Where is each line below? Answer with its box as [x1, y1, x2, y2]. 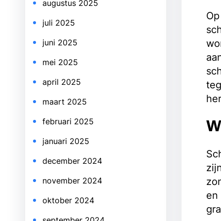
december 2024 [42, 156, 102, 166]
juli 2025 [42, 18, 75, 28]
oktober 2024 [42, 195, 94, 205]
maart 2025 [42, 97, 87, 107]
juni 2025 [42, 37, 77, 47]
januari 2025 [42, 136, 89, 146]
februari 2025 [42, 116, 94, 126]
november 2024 [42, 176, 102, 185]
